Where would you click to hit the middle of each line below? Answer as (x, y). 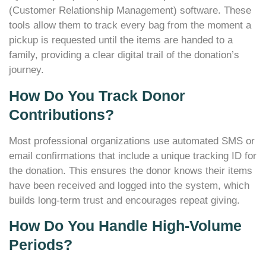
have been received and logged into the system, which (129, 185)
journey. (26, 70)
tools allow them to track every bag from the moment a (130, 26)
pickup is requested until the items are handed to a (121, 40)
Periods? (41, 245)
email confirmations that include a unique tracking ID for (133, 156)
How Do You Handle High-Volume (125, 226)
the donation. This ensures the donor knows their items (131, 170)
